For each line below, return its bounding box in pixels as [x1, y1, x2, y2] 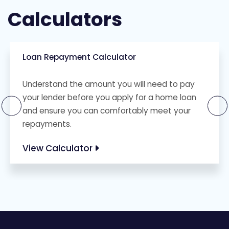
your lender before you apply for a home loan [22, 92, 196, 103]
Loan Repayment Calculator [22, 52, 136, 62]
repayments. [22, 119, 72, 129]
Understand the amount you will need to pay [22, 79, 195, 89]
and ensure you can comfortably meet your [22, 105, 191, 116]
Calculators [8, 6, 122, 33]
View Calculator [22, 142, 95, 154]
